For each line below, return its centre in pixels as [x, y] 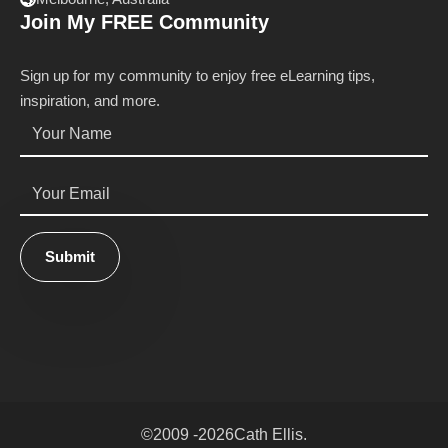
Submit [70, 257]
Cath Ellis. [270, 435]
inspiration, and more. [90, 101]
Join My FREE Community [144, 22]
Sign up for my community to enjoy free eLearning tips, [197, 76]
